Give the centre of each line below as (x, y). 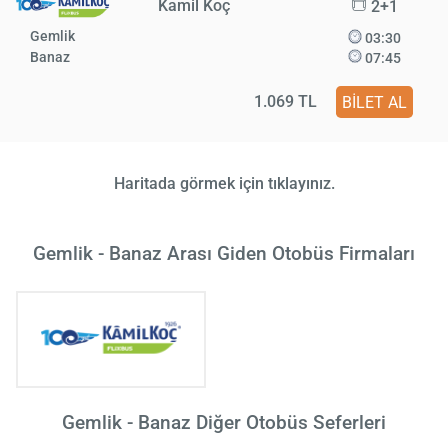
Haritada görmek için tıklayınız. (224, 184)
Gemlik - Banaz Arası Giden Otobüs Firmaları (224, 254)
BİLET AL (374, 102)
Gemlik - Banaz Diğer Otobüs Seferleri (224, 423)
